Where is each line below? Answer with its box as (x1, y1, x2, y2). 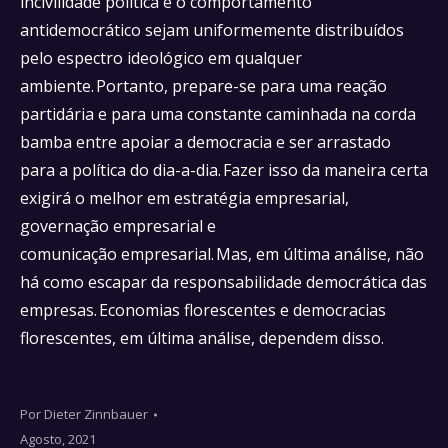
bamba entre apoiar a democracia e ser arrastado (20, 131, 391, 153)
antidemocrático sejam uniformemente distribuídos (20, 19, 404, 41)
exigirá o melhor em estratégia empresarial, (20, 187, 349, 209)
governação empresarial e (20, 215, 216, 237)
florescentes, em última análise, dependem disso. (20, 327, 392, 349)
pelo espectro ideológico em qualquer (20, 47, 302, 69)
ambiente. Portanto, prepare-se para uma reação (20, 75, 387, 97)
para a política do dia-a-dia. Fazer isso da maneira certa (20, 159, 428, 181)
